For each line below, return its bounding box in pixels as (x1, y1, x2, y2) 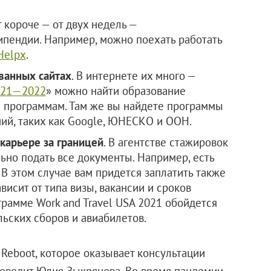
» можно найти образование (45, 83, 186, 98)
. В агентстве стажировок (103, 134, 228, 149)
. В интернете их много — (71, 68, 195, 83)
